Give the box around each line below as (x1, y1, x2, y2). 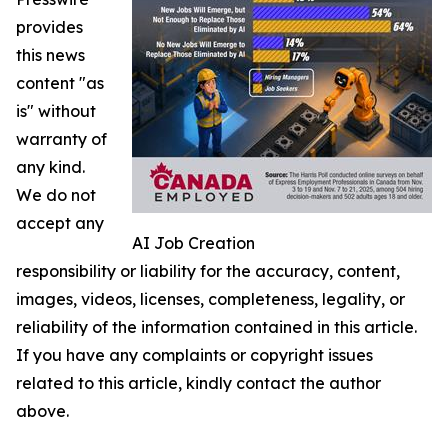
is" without (16, 101, 96, 121)
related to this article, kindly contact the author (16, 373, 381, 393)
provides (16, 17, 83, 37)
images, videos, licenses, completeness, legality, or (16, 289, 405, 309)
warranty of (16, 129, 107, 149)
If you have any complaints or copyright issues (16, 345, 373, 365)
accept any (16, 213, 104, 233)
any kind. (16, 157, 85, 177)
